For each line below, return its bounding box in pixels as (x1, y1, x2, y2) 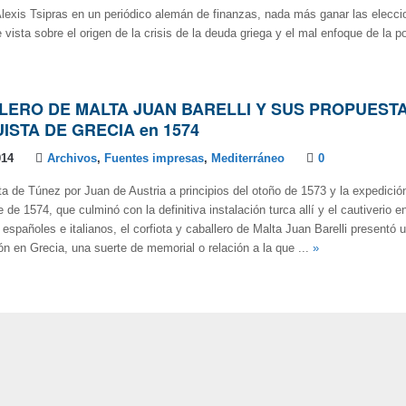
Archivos (47, 152, 97, 165)
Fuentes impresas (104, 152, 204, 165)
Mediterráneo (211, 152, 285, 165)
